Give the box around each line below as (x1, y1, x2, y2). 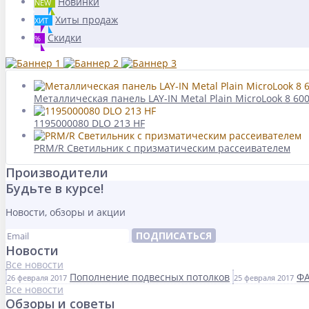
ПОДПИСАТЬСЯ (136, 229, 212, 242)
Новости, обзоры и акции (6, 206, 126, 219)
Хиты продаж (55, 13, 118, 26)
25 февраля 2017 (234, 272, 294, 283)
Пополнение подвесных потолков (70, 270, 230, 283)
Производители (6, 164, 108, 181)
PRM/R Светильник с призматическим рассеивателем (34, 141, 290, 154)
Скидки (48, 31, 81, 44)
